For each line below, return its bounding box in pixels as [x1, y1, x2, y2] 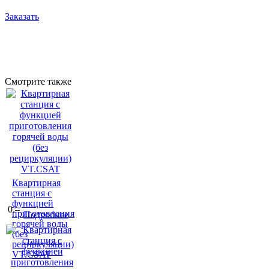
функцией [12, 198, 53, 209]
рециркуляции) [12, 239, 74, 250]
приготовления [12, 208, 74, 219]
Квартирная [12, 178, 61, 189]
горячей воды [12, 219, 68, 229]
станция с [12, 188, 52, 199]
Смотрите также [5, 76, 71, 87]
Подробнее [23, 210, 68, 220]
